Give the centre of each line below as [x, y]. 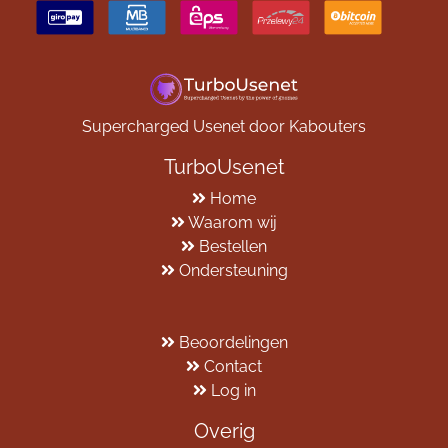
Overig [224, 431]
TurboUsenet [224, 167]
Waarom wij [232, 223]
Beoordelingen [233, 343]
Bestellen [233, 247]
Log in [233, 391]
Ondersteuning [233, 271]
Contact [233, 367]
